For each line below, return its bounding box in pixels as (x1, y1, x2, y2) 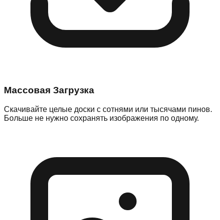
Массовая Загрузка (4, 85, 94, 96)
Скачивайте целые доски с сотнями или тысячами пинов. (4, 105, 212, 114)
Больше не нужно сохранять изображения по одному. (4, 114, 199, 123)
